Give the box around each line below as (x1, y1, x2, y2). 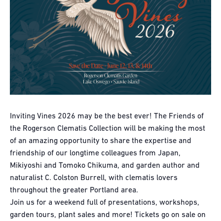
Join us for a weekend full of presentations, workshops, (10, 198, 199, 207)
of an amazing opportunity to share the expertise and (10, 137, 191, 145)
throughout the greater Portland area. (10, 186, 138, 194)
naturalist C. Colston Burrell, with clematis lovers (10, 174, 178, 182)
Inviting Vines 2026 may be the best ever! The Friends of (10, 112, 204, 120)
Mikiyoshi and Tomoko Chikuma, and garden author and (10, 161, 200, 170)
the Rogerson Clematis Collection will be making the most (10, 124, 205, 133)
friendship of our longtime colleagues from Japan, (10, 149, 181, 157)
